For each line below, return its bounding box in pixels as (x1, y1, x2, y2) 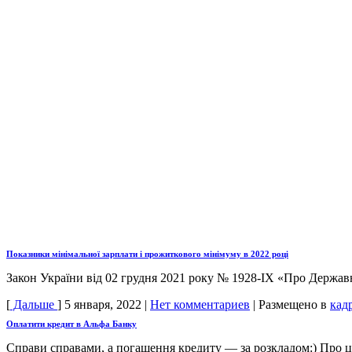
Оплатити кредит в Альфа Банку (6, 319, 137, 329)
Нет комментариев (150, 298, 250, 312)
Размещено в (258, 298, 330, 312)
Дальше (10, 298, 57, 312)
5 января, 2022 (64, 298, 141, 312)
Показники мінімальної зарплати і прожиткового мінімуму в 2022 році (6, 249, 288, 259)
